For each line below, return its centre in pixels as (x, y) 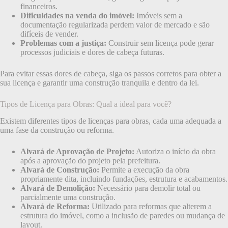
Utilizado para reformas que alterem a (151, 206)
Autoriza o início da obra (175, 151)
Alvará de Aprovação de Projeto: (77, 151)
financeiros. (39, 6)
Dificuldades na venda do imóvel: (77, 15)
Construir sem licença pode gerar (160, 43)
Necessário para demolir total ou (148, 188)
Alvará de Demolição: (58, 188)
